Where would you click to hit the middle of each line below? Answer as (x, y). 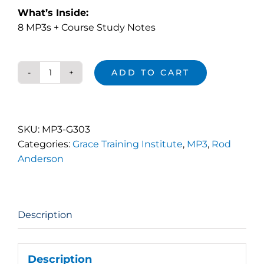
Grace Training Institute (128, 144)
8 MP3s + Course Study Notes (87, 27)
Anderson (41, 159)
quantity (69, 138)
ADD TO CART (151, 72)
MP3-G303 (66, 129)
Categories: (45, 144)
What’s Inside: (53, 13)
